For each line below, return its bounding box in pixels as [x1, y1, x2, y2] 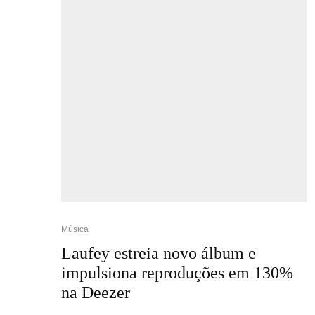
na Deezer [61, 283, 130, 302]
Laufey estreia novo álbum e [61, 243, 256, 262]
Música [61, 224, 89, 234]
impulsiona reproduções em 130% [61, 263, 293, 282]
